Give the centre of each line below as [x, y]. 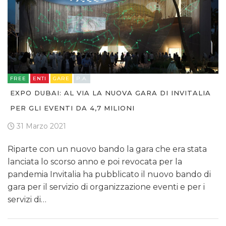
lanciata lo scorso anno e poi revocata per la [95, 162]
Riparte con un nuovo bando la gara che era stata [107, 149]
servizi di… [27, 200]
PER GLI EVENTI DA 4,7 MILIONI [72, 108]
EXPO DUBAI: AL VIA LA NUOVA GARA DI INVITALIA [110, 93]
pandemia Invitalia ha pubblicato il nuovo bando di [109, 175]
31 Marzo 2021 [40, 126]
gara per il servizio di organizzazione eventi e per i [106, 187]
